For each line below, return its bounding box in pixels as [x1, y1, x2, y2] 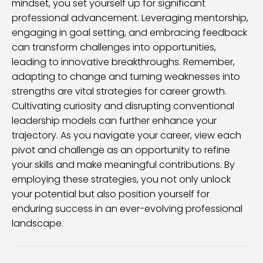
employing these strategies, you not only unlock [12, 172, 231, 186]
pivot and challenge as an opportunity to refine [12, 143, 230, 157]
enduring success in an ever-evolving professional [12, 201, 242, 215]
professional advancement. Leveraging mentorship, [12, 11, 248, 25]
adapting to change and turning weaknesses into [12, 69, 240, 83]
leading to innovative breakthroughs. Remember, [12, 55, 235, 69]
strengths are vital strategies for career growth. [12, 84, 227, 98]
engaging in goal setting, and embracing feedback [12, 25, 247, 39]
